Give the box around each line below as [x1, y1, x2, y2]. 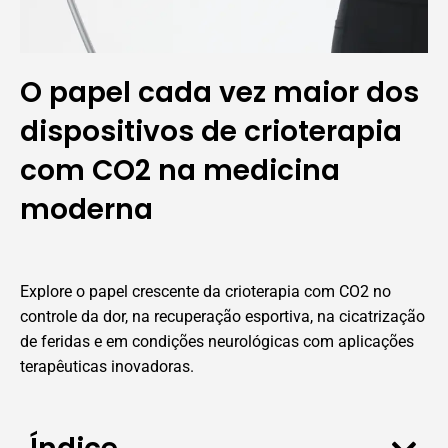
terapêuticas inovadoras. [20, 357, 194, 377]
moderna [20, 190, 153, 230]
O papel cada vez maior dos [20, 73, 419, 113]
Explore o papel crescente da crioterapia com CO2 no [20, 282, 391, 302]
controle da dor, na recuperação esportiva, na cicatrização [20, 307, 425, 327]
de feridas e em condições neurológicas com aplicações [20, 332, 414, 352]
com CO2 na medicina [20, 151, 340, 191]
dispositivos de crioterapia [20, 112, 402, 152]
